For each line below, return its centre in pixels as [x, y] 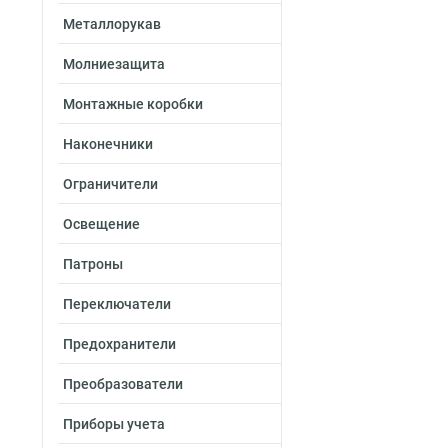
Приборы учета [114, 424]
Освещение [101, 224]
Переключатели [117, 304]
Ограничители [110, 184]
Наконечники [108, 144]
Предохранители [119, 344]
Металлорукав [112, 24]
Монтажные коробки [133, 104]
